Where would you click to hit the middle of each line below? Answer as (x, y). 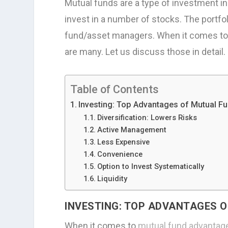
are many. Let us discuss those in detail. (145, 52)
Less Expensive (123, 142)
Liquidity (112, 179)
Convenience (120, 154)
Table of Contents (115, 89)
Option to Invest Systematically (150, 167)
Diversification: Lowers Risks (147, 118)
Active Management (132, 130)
